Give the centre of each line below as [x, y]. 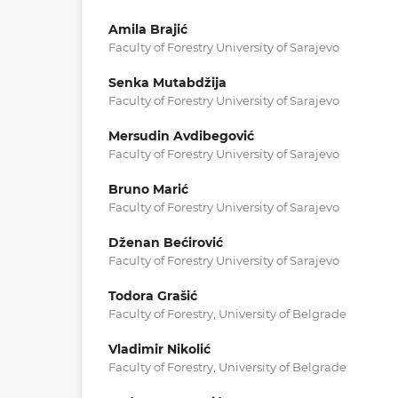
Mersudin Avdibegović [181, 136]
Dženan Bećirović [166, 243]
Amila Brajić [148, 29]
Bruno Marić [148, 190]
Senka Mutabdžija [167, 82]
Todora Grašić [153, 296]
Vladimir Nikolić [159, 350]
